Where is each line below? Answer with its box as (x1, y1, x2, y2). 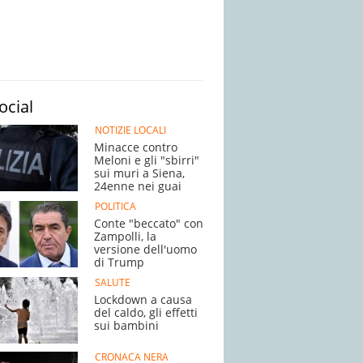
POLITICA (94, 199, 136, 213)
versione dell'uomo (94, 241, 197, 257)
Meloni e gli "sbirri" (94, 152, 199, 168)
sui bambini (94, 318, 159, 333)
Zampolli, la (94, 228, 156, 244)
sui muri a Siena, (94, 165, 185, 181)
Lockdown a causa (94, 292, 192, 307)
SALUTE (94, 275, 130, 289)
